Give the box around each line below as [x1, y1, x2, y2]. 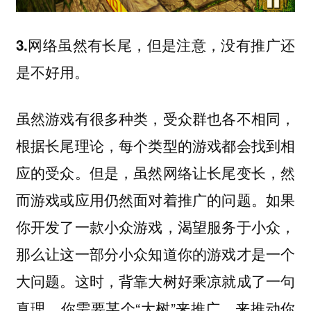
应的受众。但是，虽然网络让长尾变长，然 [15, 161, 296, 183]
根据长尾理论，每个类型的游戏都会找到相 [15, 134, 296, 155]
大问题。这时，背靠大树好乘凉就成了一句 [15, 269, 296, 291]
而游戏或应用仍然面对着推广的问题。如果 [15, 188, 296, 210]
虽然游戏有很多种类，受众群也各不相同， [15, 107, 296, 128]
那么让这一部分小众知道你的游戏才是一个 [15, 242, 296, 264]
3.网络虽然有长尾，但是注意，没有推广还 [15, 34, 296, 55]
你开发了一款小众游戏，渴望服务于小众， [15, 215, 296, 237]
